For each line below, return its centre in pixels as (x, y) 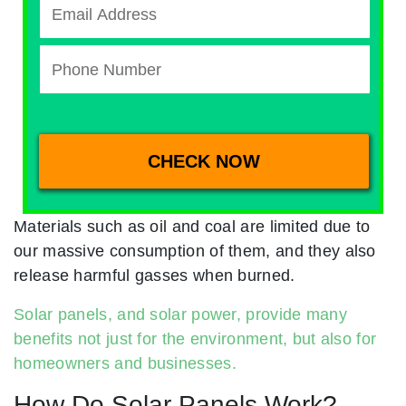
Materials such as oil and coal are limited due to (192, 226)
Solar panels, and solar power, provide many (180, 314)
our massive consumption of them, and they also (195, 251)
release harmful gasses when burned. (155, 275)
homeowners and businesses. (125, 363)
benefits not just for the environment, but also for (195, 338)
